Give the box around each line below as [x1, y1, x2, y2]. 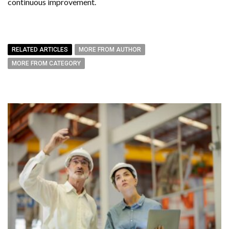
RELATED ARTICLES [12, 45, 68, 53]
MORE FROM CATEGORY [12, 59, 81, 67]
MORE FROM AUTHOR [79, 45, 141, 53]
